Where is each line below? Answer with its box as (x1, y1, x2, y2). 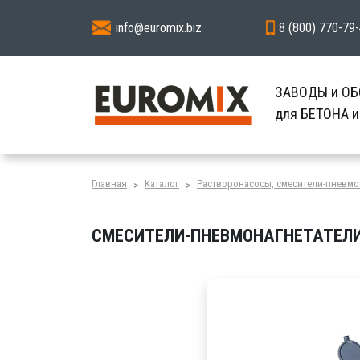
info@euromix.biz (116, 20, 202, 35)
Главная (92, 178, 127, 190)
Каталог (145, 178, 179, 190)
